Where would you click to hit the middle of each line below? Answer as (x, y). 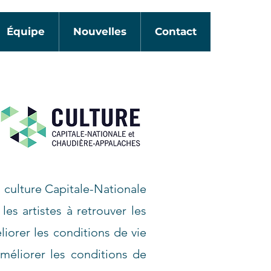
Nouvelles (100, 31)
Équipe (26, 31)
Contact (176, 31)
